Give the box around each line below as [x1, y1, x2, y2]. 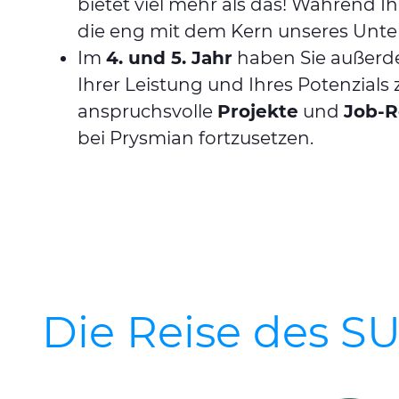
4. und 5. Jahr [106, 47, 232, 69]
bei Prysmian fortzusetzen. [77, 127, 313, 149]
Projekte [217, 101, 298, 122]
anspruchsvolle [77, 101, 217, 122]
